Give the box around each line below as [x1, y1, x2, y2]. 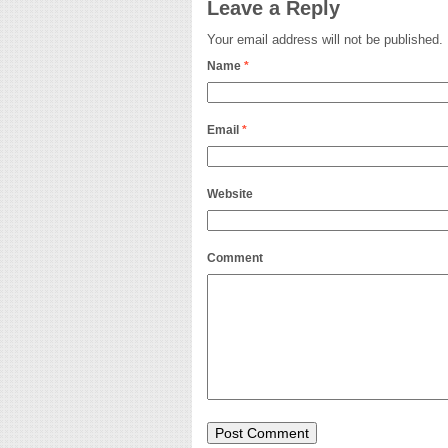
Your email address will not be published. [207, 32, 443, 47]
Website [207, 187, 253, 201]
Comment [207, 251, 263, 265]
